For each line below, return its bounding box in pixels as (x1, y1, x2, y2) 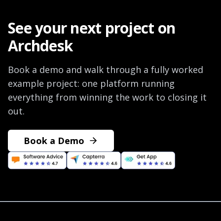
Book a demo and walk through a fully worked (8, 64, 203, 76)
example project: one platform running (8, 77, 175, 90)
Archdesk (8, 36, 73, 56)
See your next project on (8, 18, 175, 38)
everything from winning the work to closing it (8, 91, 207, 104)
